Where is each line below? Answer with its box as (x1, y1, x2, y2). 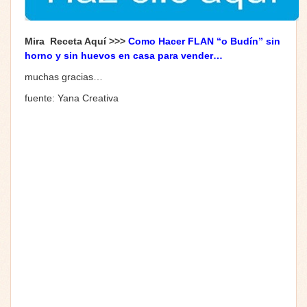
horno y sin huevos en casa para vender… (25, 49, 223, 61)
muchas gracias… (25, 71, 103, 82)
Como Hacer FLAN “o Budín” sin (128, 35, 280, 47)
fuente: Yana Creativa (25, 92, 119, 103)
